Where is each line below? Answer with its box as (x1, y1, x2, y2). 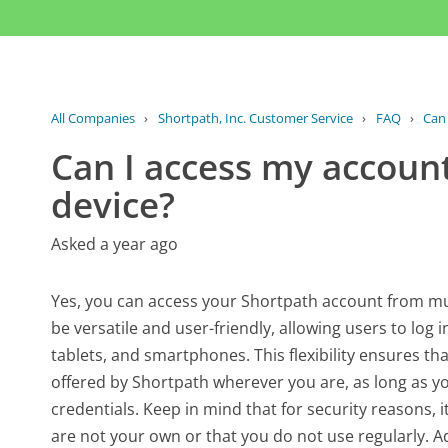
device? (51, 179, 176, 228)
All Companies (51, 108, 136, 127)
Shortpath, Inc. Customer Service (157, 108, 353, 127)
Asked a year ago (51, 232, 179, 255)
